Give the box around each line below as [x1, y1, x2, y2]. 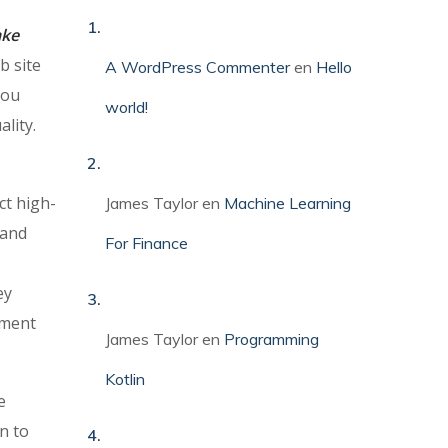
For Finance [105, 232, 189, 253]
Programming [224, 328, 320, 349]
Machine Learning [224, 192, 352, 213]
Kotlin [105, 368, 146, 389]
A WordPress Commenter [105, 56, 291, 77]
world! [105, 96, 149, 117]
